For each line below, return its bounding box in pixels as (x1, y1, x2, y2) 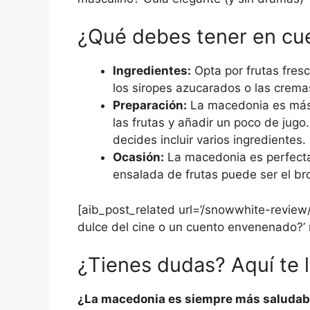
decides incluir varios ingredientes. (113, 133, 306, 147)
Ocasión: (113, 150, 164, 165)
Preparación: (113, 98, 187, 113)
